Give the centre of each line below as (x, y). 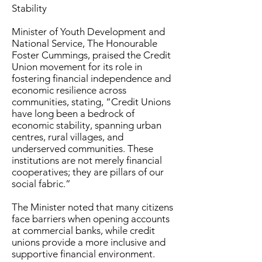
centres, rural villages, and (68, 137)
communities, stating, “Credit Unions (91, 102)
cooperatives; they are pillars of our (88, 172)
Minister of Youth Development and (88, 32)
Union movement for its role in (77, 67)
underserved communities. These (82, 149)
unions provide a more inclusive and (89, 242)
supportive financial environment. (83, 254)
